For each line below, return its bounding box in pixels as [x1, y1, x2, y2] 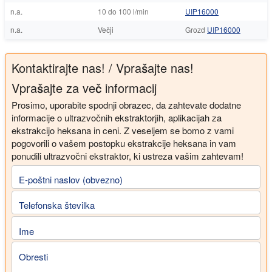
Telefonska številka [19, 199, 95, 212]
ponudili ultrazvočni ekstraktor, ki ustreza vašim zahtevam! [12, 149, 243, 162]
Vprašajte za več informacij [12, 78, 157, 97]
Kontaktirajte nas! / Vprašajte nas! [12, 58, 194, 76]
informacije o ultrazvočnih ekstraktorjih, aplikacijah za [12, 110, 222, 124]
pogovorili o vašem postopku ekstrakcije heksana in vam [12, 136, 236, 149]
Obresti [19, 250, 48, 263]
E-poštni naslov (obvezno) [19, 173, 123, 186]
